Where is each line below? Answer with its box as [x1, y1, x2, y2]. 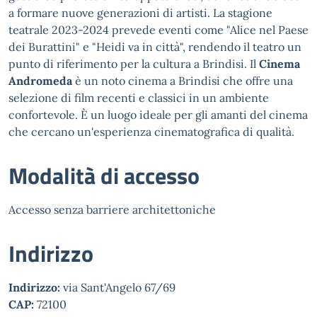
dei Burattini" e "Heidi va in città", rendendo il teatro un [8, 40, 301, 54]
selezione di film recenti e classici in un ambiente [8, 91, 269, 105]
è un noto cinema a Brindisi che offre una [72, 74, 293, 88]
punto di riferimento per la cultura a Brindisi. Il [8, 57, 259, 71]
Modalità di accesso [8, 158, 200, 192]
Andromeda [8, 74, 72, 88]
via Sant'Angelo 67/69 [63, 280, 175, 294]
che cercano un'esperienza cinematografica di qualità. [8, 125, 294, 139]
